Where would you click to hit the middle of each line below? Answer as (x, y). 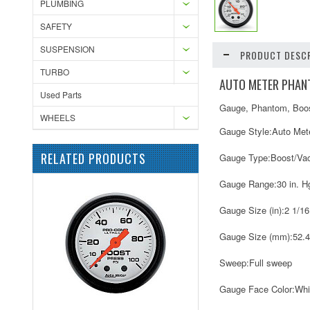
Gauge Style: (246, 131)
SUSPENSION (67, 49)
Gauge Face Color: (257, 289)
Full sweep (271, 263)
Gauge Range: (248, 184)
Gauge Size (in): (252, 210)
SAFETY (56, 26)
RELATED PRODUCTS (93, 158)
